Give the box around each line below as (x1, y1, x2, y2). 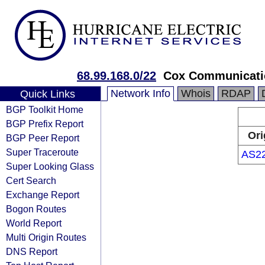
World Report (6, 218, 62, 228)
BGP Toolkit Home (6, 104, 83, 115)
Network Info (111, 88, 170, 99)
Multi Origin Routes (6, 232, 86, 243)
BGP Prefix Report (6, 118, 83, 129)
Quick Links (20, 88, 75, 100)
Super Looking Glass (6, 161, 94, 172)
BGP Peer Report (6, 132, 79, 143)
